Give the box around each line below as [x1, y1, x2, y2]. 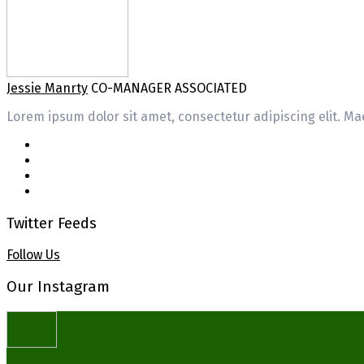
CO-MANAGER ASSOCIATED [91, 80, 247, 96]
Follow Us [6, 247, 60, 263]
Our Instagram [6, 277, 110, 296]
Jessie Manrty [6, 80, 88, 96]
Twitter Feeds [6, 214, 97, 232]
